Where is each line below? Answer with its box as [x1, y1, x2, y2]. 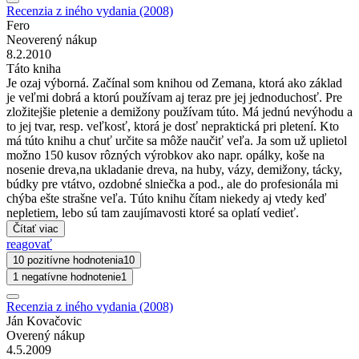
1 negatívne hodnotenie [13, 270, 121, 283]
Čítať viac [13, 222, 58, 235]
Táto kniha [6, 61, 61, 75]
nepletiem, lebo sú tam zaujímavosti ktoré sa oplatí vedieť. [6, 205, 299, 220]
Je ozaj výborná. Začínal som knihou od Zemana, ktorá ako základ [6, 75, 342, 90]
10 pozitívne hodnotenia [13, 253, 123, 266]
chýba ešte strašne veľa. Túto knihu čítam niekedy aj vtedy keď [6, 191, 326, 205]
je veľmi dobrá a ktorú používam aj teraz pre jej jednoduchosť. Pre [6, 90, 342, 104]
